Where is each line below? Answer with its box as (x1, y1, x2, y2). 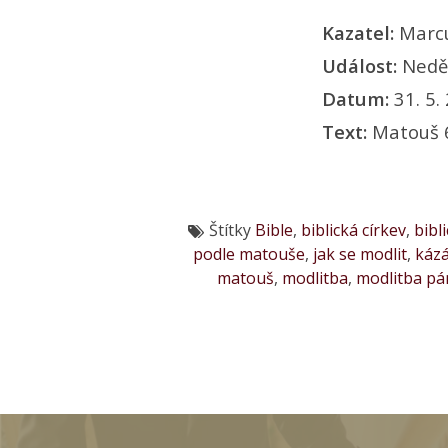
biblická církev (300, 218, 406, 241)
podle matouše (192, 242, 305, 265)
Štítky (204, 218, 255, 241)
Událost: (322, 52, 402, 78)
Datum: (322, 85, 394, 111)
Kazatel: (322, 19, 399, 45)
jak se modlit (312, 242, 407, 265)
